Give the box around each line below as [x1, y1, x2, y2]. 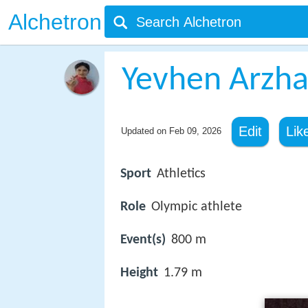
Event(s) [120, 233, 166, 247]
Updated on [120, 126, 169, 136]
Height [120, 266, 158, 280]
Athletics [157, 167, 206, 181]
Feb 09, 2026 [168, 126, 221, 136]
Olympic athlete [151, 200, 242, 214]
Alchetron [8, 10, 102, 34]
